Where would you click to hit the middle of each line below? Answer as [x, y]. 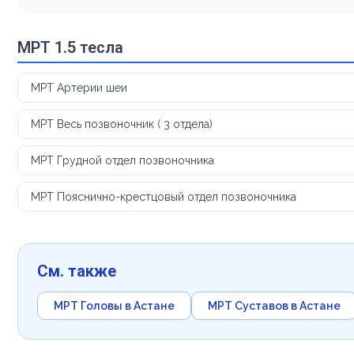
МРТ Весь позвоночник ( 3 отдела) [122, 124]
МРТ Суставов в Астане [274, 305]
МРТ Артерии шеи [79, 87]
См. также [77, 271]
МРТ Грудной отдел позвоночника [122, 160]
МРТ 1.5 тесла [70, 47]
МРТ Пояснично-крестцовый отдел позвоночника [164, 196]
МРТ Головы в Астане [114, 305]
